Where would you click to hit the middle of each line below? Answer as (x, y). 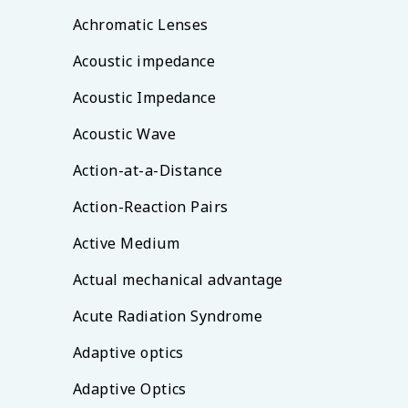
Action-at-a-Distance (148, 170)
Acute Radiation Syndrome (168, 316)
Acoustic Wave (124, 134)
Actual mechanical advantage (178, 280)
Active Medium (126, 243)
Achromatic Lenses (141, 25)
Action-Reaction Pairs (151, 207)
